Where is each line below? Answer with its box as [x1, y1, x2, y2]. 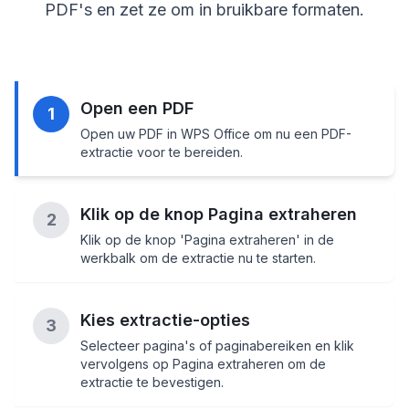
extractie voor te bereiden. [80, 144, 243, 161]
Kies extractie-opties [80, 310, 250, 330]
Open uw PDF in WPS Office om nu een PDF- [80, 126, 351, 142]
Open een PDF [80, 99, 194, 119]
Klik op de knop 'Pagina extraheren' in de [80, 232, 334, 248]
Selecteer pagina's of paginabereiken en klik [80, 338, 354, 354]
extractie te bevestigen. [80, 374, 224, 391]
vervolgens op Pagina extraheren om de [80, 356, 326, 372]
